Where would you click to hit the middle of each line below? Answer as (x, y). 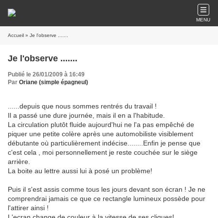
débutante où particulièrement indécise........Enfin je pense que (104, 143)
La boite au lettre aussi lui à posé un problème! (80, 171)
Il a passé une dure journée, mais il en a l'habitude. (86, 115)
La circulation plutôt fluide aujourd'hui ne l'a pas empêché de (101, 125)
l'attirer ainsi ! (28, 208)
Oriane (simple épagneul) (54, 82)
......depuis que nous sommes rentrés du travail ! (82, 106)
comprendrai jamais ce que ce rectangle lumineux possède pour (107, 199)
